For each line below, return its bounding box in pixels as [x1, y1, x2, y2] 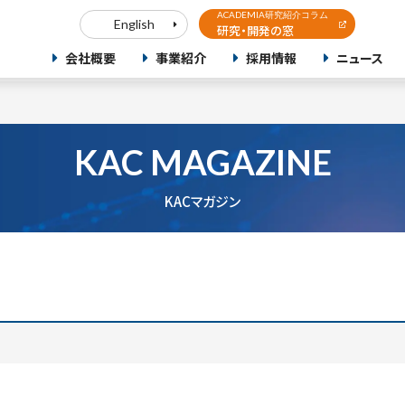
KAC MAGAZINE [73, 141, 332, 183]
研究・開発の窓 [217, 22, 294, 39]
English [113, 15, 155, 32]
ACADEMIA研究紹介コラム [217, 9, 328, 20]
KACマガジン [165, 192, 240, 211]
